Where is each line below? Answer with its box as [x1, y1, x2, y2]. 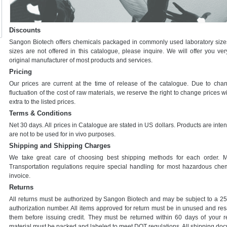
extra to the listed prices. [9, 98, 75, 105]
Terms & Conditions [9, 109, 71, 117]
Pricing [9, 68, 32, 75]
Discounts [9, 26, 41, 34]
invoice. [9, 172, 30, 179]
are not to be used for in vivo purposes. [9, 131, 116, 138]
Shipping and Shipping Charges [9, 142, 110, 149]
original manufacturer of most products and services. [9, 57, 153, 64]
